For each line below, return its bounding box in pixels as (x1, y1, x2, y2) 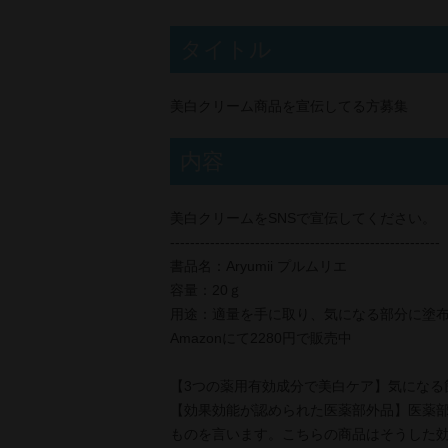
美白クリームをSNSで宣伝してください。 (170, 210, 436, 226)
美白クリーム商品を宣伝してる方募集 (170, 98, 408, 114)
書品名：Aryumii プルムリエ (170, 258, 347, 274)
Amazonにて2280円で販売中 (170, 330, 352, 346)
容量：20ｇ (170, 282, 242, 298)
